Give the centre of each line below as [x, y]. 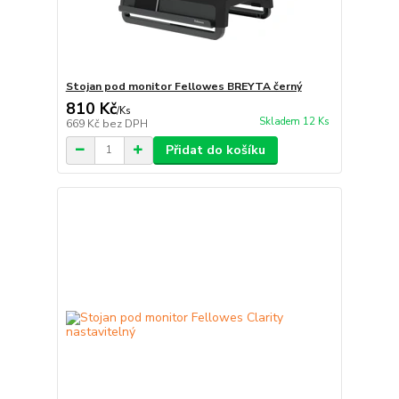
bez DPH [125, 123]
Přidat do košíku [215, 150]
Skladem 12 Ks [294, 122]
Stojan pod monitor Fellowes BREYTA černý [183, 86]
